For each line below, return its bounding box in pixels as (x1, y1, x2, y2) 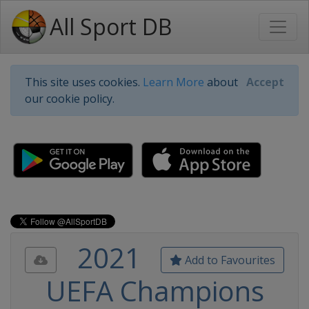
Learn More (143, 74, 204, 90)
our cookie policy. (25, 91, 114, 106)
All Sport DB (50, 12, 172, 41)
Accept (246, 74, 284, 90)
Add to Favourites (182, 252, 275, 268)
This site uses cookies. (25, 74, 143, 90)
